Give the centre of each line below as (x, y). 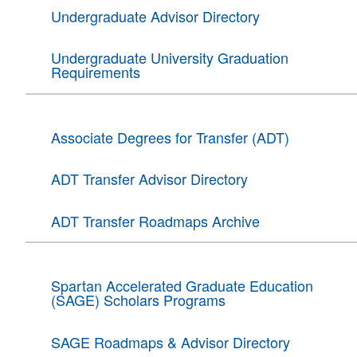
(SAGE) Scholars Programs (138, 300)
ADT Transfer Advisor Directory (149, 179)
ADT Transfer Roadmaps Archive (155, 220)
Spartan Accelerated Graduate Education (182, 286)
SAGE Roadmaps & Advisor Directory (170, 341)
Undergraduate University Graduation (169, 58)
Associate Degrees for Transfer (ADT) (170, 137)
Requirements (95, 72)
